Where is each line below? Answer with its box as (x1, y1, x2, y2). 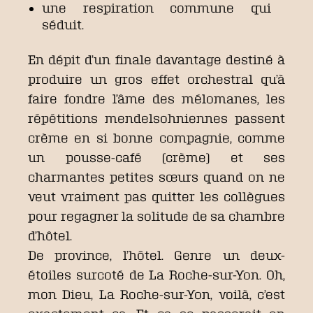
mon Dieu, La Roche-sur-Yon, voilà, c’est (28, 287, 285, 301)
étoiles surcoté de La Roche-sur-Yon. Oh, (28, 268, 285, 282)
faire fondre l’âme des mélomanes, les (28, 92, 285, 105)
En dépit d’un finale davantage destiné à (28, 52, 285, 66)
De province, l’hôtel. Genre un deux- (28, 248, 285, 262)
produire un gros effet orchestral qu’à (28, 72, 285, 86)
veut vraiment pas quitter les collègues (28, 189, 285, 203)
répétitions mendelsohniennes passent (28, 111, 285, 125)
